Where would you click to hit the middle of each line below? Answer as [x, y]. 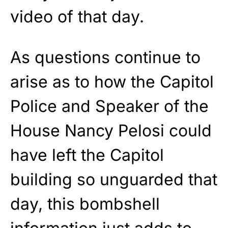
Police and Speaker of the [109, 106]
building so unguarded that [114, 179]
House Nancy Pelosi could [111, 130]
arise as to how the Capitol [112, 81]
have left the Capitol [87, 155]
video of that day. [77, 16]
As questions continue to [105, 57]
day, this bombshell [85, 204]
